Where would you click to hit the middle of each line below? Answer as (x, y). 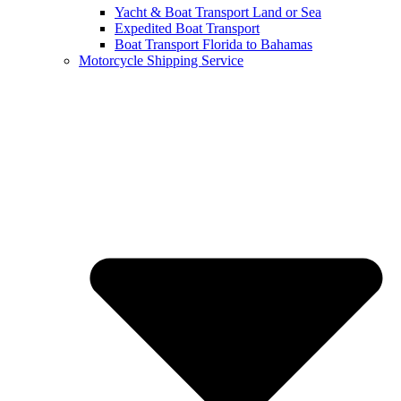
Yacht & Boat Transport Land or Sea (218, 13)
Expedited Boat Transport (187, 29)
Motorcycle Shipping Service (161, 61)
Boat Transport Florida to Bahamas (213, 45)
